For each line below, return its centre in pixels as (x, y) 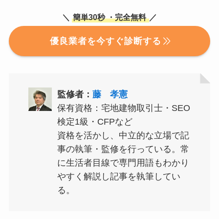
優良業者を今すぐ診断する (105, 41)
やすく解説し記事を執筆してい (119, 177)
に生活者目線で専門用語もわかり (123, 163)
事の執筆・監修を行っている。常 (123, 149)
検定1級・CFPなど (95, 122)
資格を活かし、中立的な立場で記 (123, 136)
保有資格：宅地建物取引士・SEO (123, 108)
